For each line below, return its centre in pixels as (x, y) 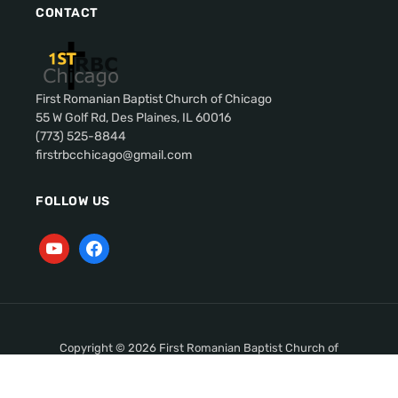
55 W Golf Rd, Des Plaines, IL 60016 (133, 117)
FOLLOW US (73, 201)
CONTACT (67, 12)
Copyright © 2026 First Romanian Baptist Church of (199, 347)
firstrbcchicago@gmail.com (114, 155)
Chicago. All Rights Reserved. (199, 364)
